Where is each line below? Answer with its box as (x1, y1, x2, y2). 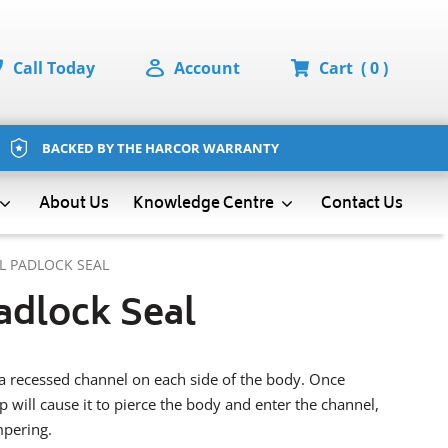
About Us (38, 190, 109, 218)
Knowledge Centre (132, 190, 277, 218)
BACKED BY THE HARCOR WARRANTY (41, 138, 279, 157)
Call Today (13, 57, 95, 79)
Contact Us (320, 190, 403, 218)
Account (174, 57, 240, 79)
